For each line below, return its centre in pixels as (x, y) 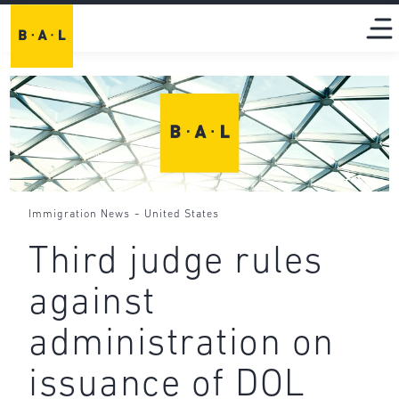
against (92, 305)
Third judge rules (176, 264)
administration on (182, 346)
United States (182, 214)
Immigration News (80, 214)
